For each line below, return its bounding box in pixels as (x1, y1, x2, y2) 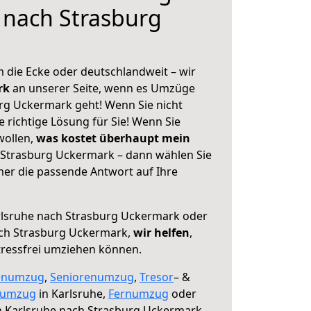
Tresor (140, 269, 174, 285)
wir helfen (133, 225, 190, 240)
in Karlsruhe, (36, 286, 108, 301)
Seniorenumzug (50, 269, 134, 285)
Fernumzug (108, 286, 169, 301)
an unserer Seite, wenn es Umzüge (12, 81, 195, 96)
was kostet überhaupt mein (36, 131, 190, 146)
